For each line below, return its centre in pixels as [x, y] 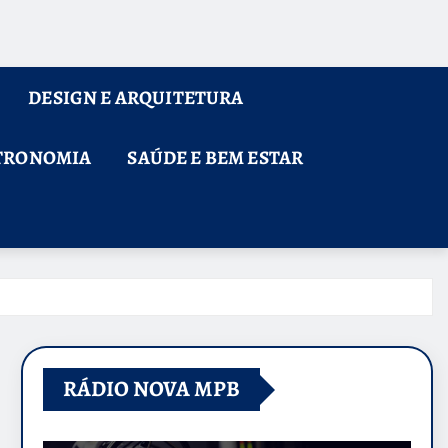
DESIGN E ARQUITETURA [136, 98]
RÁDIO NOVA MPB [151, 389]
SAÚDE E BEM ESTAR [215, 158]
